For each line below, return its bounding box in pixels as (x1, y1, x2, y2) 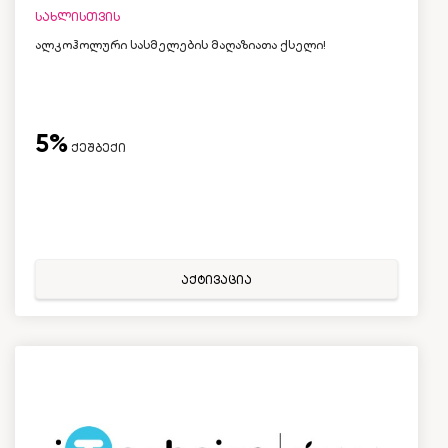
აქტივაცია (181, 273, 252, 287)
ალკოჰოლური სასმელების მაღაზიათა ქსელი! (35, 38, 326, 52)
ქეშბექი (68, 141, 126, 155)
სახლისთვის (35, 10, 120, 24)
